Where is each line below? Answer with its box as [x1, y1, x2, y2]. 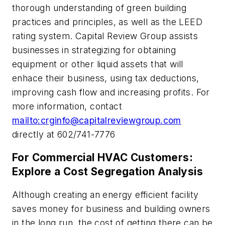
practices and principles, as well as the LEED [12, 17, 202, 28]
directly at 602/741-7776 [12, 129, 116, 140]
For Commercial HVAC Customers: [12, 151, 193, 164]
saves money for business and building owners [12, 203, 210, 214]
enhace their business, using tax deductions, [12, 73, 199, 84]
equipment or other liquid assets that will [12, 59, 183, 70]
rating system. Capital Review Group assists [12, 31, 198, 42]
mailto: [12, 115, 41, 126]
